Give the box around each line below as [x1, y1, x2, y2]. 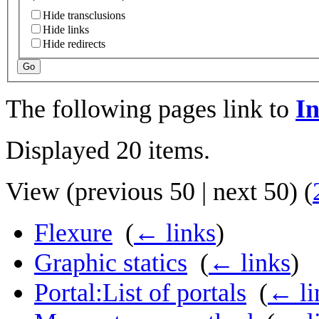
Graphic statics [34, 249, 187, 278]
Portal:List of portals [34, 278, 246, 308]
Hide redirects [43, 38, 105, 51]
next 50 [213, 177, 289, 206]
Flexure [34, 219, 113, 248]
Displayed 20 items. [6, 136, 210, 165]
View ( [6, 177, 75, 206]
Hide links [43, 23, 89, 36]
